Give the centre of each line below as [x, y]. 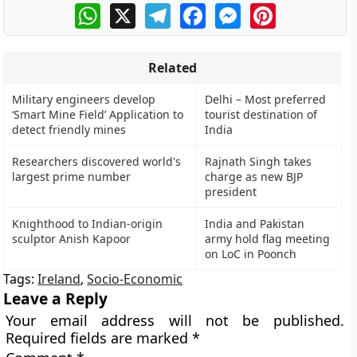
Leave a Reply [56, 298]
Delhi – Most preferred [266, 99]
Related [173, 68]
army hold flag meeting [268, 239]
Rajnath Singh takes [259, 161]
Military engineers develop [84, 99]
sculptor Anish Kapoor [72, 239]
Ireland [59, 279]
